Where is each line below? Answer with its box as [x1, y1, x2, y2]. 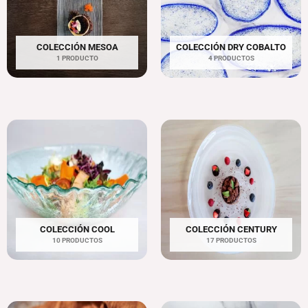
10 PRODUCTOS [52, 236, 102, 244]
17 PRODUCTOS [206, 236, 256, 244]
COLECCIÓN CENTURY [185, 223, 277, 234]
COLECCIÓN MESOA [36, 41, 118, 52]
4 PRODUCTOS [208, 54, 254, 62]
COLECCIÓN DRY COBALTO [176, 41, 286, 52]
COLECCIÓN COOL [39, 223, 115, 234]
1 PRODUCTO [56, 54, 98, 62]
